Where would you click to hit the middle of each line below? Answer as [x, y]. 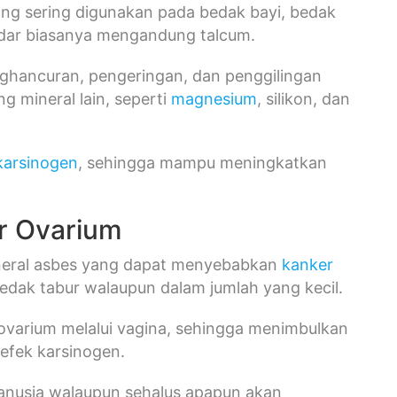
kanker [308, 264]
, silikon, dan [304, 98]
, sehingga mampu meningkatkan [203, 162]
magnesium [214, 98]
